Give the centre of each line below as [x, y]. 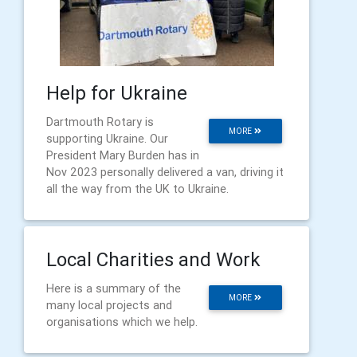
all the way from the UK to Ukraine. [137, 189]
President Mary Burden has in [123, 155]
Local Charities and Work [153, 259]
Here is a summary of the [114, 288]
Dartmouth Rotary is [100, 122]
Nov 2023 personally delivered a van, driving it [165, 172]
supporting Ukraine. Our [107, 139]
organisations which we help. [122, 322]
